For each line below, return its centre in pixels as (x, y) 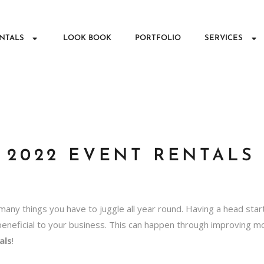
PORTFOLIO (158, 38)
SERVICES (224, 38)
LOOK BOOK (88, 38)
